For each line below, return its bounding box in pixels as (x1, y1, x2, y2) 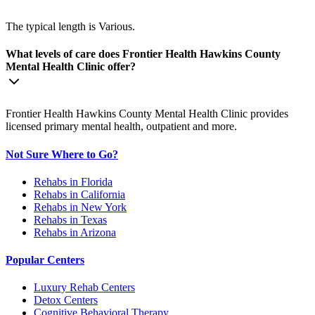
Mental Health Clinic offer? (6, 60, 136, 72)
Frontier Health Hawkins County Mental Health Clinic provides (6, 108, 288, 120)
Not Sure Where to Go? (6, 148, 118, 160)
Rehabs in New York (34, 200, 127, 213)
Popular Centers (6, 254, 84, 266)
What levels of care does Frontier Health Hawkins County (6, 48, 281, 60)
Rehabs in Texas (34, 213, 107, 226)
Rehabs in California (34, 188, 125, 200)
